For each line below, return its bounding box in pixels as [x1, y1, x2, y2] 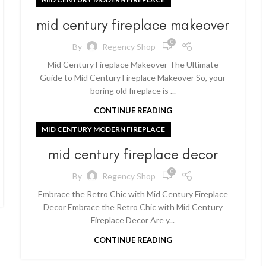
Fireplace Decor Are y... [91, 215, 175, 225]
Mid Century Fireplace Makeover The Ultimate [47, 59, 218, 69]
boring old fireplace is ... [90, 85, 176, 96]
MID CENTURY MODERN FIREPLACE [42, 125, 165, 134]
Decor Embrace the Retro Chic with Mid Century [43, 202, 223, 212]
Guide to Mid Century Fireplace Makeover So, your [40, 72, 226, 83]
